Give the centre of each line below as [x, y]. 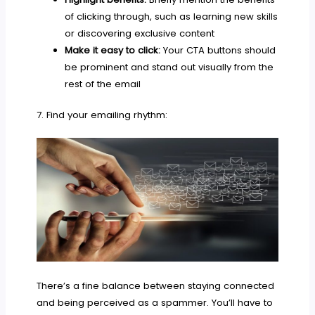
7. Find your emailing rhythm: [102, 115]
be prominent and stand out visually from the [169, 67]
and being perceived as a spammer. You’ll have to [155, 303]
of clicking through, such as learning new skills [171, 17]
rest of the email [102, 84]
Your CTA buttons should [218, 51]
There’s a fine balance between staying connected [156, 286]
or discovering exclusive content [139, 34]
